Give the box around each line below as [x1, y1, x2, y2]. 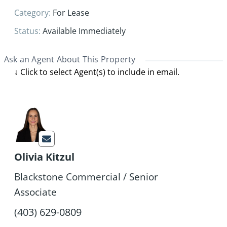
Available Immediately [43, 25, 126, 37]
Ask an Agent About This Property [4, 54, 136, 65]
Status [14, 25, 39, 37]
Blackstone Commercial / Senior [14, 170, 158, 184]
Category [14, 7, 49, 19]
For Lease [53, 7, 89, 19]
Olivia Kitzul [14, 150, 74, 164]
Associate [14, 185, 57, 199]
